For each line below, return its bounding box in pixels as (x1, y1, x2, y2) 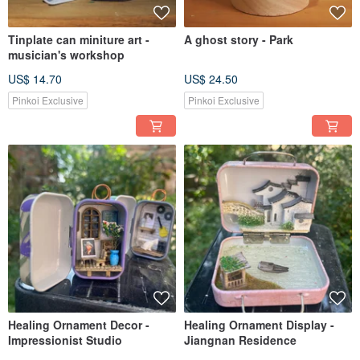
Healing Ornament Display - (184, 317, 334, 333)
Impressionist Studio (8, 332, 122, 349)
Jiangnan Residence (184, 332, 297, 349)
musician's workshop (8, 47, 125, 63)
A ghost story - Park (184, 31, 293, 48)
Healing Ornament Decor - (8, 317, 149, 333)
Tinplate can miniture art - (8, 31, 149, 48)
